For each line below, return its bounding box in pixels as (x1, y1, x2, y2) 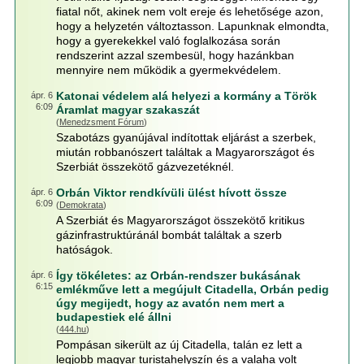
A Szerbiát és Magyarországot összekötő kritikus (55, 214, 305, 227)
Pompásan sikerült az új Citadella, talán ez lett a (55, 338, 302, 351)
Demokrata (58, 200, 103, 210)
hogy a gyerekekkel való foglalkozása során (55, 34, 280, 47)
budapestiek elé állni (55, 310, 171, 323)
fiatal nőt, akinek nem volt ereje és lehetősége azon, (55, 5, 323, 18)
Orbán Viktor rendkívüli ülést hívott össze (55, 186, 287, 199)
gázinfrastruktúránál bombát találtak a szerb (55, 228, 282, 241)
